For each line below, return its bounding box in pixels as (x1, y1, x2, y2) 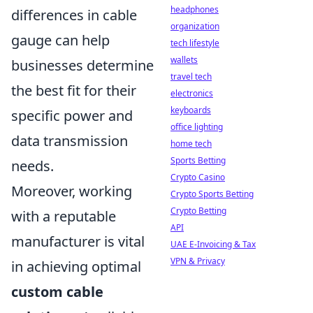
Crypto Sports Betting (170, 188, 254, 200)
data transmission (11, 131, 128, 150)
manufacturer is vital (11, 231, 145, 251)
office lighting (170, 121, 223, 133)
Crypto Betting (170, 205, 226, 217)
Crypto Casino (170, 171, 225, 183)
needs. (11, 156, 54, 175)
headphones (170, 3, 219, 15)
